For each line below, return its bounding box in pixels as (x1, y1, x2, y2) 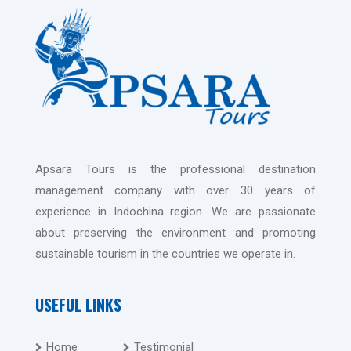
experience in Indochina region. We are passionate (34, 204, 317, 219)
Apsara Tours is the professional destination (34, 162, 317, 177)
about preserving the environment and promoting (34, 226, 317, 241)
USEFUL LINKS (34, 293, 121, 317)
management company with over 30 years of (34, 183, 317, 198)
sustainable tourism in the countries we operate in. (34, 247, 295, 262)
